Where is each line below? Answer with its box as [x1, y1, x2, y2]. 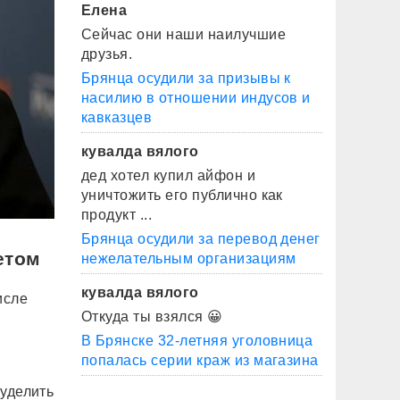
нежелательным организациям [81, 251, 296, 266]
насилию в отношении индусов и [81, 90, 311, 105]
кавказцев [81, 110, 153, 125]
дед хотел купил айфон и [81, 168, 256, 183]
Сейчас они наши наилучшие [81, 27, 286, 42]
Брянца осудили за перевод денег [81, 231, 321, 246]
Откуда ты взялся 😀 [81, 309, 223, 324]
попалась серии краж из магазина [81, 353, 319, 368]
